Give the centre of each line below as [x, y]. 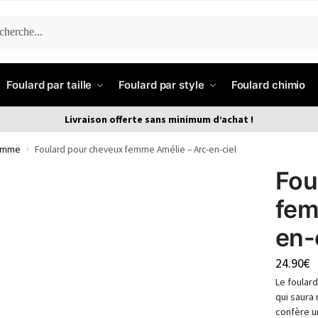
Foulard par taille [49, 85]
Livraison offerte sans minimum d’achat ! [159, 119]
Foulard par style [161, 85]
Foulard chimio [268, 85]
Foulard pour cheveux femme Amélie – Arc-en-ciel [135, 149]
